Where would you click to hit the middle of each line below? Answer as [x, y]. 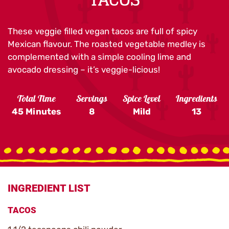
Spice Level [142, 100]
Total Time [36, 100]
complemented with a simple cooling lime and [99, 57]
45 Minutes [36, 111]
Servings [92, 100]
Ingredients [197, 100]
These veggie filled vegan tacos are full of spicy [102, 31]
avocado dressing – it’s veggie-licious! [84, 70]
